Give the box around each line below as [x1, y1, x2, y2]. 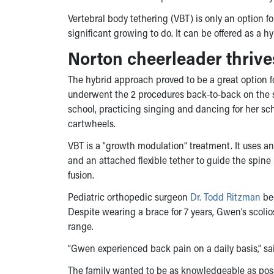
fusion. [68, 168, 94, 181]
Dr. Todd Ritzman [190, 190, 261, 203]
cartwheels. [68, 116, 116, 130]
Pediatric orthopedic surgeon [68, 190, 190, 203]
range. [68, 219, 94, 232]
